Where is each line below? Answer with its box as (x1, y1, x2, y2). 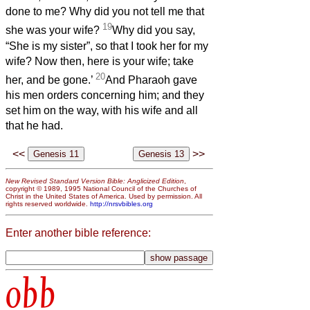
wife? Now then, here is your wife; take (6, 55, 194, 67)
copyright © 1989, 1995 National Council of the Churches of (6, 184, 197, 192)
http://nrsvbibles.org (90, 199, 153, 208)
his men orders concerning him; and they (6, 89, 204, 102)
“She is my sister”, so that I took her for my (6, 39, 208, 52)
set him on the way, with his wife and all (6, 104, 198, 117)
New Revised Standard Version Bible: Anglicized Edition (6, 176, 184, 185)
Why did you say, (112, 24, 195, 37)
